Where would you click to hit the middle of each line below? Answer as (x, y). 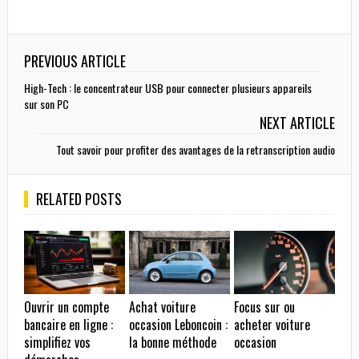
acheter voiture (272, 325)
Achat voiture (163, 307)
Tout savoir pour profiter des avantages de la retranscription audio (196, 149)
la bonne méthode (173, 343)
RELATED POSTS (79, 198)
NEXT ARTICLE (298, 122)
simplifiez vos (57, 343)
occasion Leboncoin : (179, 325)
